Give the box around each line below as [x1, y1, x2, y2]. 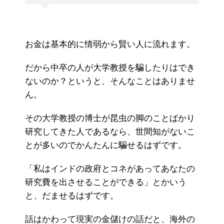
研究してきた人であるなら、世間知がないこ [25, 127, 195, 137]
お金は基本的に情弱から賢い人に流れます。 [25, 39, 195, 49]
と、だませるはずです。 [25, 191, 118, 201]
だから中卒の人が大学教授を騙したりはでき [25, 63, 195, 73]
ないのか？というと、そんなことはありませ [25, 76, 195, 86]
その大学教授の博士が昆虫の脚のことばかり [25, 113, 195, 123]
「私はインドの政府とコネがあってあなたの [25, 164, 195, 174]
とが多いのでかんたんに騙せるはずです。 [25, 140, 186, 150]
